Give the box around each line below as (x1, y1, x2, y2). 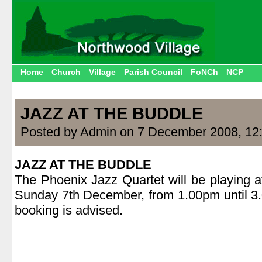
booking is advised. (15, 203, 123, 218)
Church (51, 67, 81, 77)
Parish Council (124, 67, 182, 77)
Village (89, 67, 116, 77)
